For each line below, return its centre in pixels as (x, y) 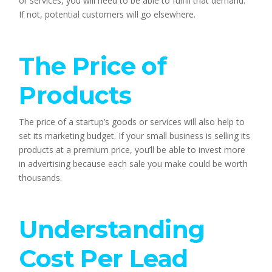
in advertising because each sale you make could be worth (134, 164)
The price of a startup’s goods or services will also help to (132, 122)
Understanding (112, 229)
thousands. (41, 178)
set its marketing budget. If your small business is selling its (135, 136)
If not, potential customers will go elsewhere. (107, 15)
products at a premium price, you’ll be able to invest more (132, 150)
